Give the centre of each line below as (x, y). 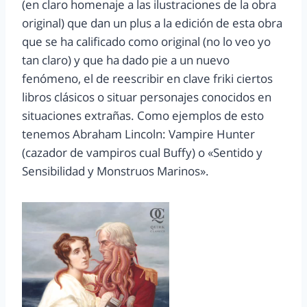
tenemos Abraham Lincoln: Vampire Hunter (138, 134)
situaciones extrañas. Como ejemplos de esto (143, 116)
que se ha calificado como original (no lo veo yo (146, 42)
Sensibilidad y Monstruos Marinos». (115, 171)
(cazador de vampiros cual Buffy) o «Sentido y (142, 153)
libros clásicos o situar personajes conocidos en (147, 97)
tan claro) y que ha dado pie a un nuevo (126, 60)
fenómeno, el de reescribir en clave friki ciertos (147, 79)
